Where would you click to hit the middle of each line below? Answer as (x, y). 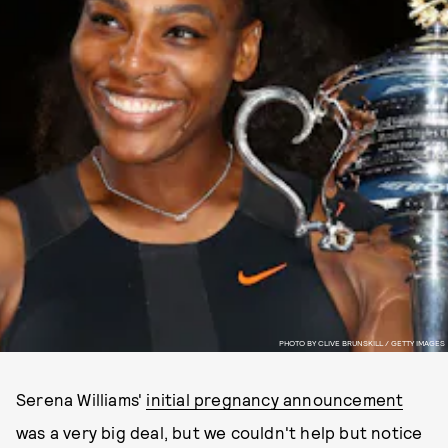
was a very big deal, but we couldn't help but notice (219, 432)
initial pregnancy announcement (275, 399)
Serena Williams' (81, 399)
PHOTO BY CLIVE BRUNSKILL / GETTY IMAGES (361, 342)
